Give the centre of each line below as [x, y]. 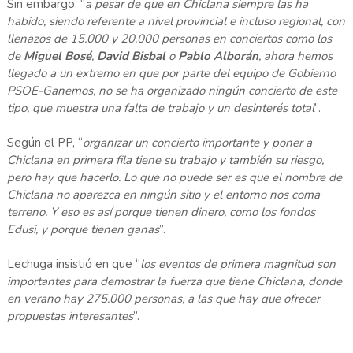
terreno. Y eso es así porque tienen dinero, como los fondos [161, 212]
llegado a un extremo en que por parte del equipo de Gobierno [171, 74]
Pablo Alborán [218, 56]
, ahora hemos [295, 56]
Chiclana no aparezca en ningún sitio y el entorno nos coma [163, 195]
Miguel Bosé [57, 56]
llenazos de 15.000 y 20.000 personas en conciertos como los [169, 39]
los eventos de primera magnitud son [238, 264]
